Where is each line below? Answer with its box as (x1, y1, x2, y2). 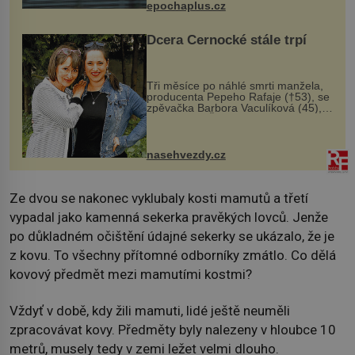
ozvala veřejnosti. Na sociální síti (146, 123, 237, 136)
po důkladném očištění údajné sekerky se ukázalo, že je (10, 227, 334, 244)
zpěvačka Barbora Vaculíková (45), (146, 101, 322, 114)
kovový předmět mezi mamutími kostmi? (10, 265, 252, 282)
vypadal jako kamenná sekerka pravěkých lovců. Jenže (10, 208, 328, 225)
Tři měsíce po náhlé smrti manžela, (146, 78, 323, 92)
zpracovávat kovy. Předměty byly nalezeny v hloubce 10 (10, 322, 336, 338)
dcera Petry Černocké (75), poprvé (146, 112, 321, 125)
